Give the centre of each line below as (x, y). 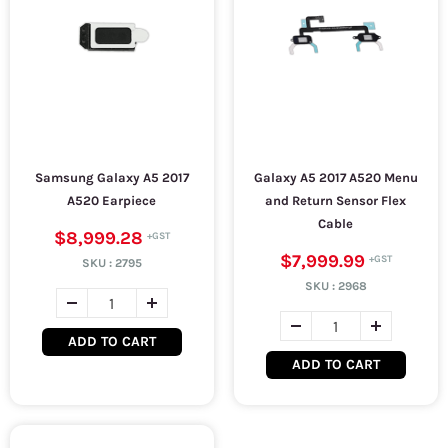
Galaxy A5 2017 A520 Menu (335, 177)
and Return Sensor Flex (336, 200)
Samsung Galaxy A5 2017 (111, 177)
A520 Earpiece (112, 200)
